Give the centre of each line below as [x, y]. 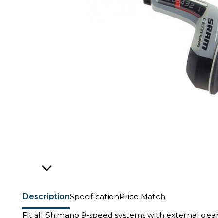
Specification [94, 196]
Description [46, 196]
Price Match [142, 196]
